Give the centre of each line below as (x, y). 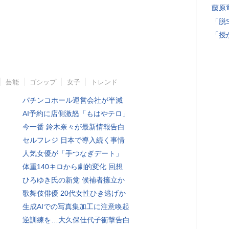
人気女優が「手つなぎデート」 (73, 153)
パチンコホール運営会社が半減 (73, 100)
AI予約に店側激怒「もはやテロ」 (76, 113)
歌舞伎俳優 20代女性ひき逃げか (74, 193)
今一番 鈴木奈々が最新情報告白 (74, 127)
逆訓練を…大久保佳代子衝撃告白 (76, 220)
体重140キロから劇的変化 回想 (73, 167)
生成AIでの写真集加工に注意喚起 (76, 207)
